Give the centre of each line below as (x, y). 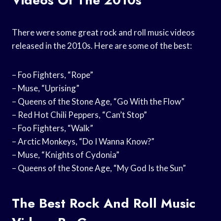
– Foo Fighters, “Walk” (53, 128)
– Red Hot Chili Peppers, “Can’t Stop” (79, 114)
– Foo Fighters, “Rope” (53, 74)
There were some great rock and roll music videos (103, 32)
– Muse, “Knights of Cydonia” (66, 154)
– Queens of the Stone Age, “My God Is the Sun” (99, 168)
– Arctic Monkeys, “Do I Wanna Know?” (83, 141)
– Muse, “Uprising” (46, 88)
